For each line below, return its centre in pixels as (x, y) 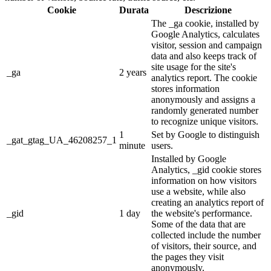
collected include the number (206, 235)
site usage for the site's (194, 67)
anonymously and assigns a (203, 99)
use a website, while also (198, 191)
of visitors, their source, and (204, 246)
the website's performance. (202, 213)
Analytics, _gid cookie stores (206, 169)
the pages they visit (188, 256)
